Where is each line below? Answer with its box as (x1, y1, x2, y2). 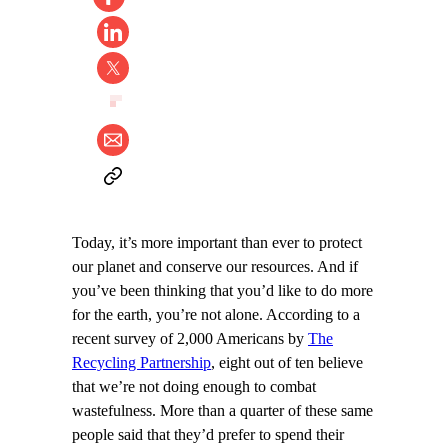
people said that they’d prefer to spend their (72, 426, 344, 445)
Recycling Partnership (72, 354, 211, 373)
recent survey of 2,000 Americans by (72, 330, 308, 349)
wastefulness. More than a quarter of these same (72, 402, 373, 421)
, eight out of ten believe (211, 354, 363, 373)
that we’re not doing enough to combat (72, 378, 316, 397)
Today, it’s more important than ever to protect (72, 234, 362, 253)
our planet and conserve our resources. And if (72, 258, 358, 277)
